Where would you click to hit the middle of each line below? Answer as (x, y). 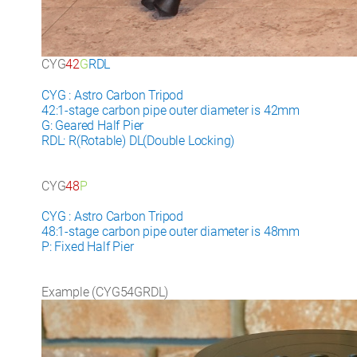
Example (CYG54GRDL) (105, 292)
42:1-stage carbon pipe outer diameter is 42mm (171, 111)
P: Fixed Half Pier (88, 247)
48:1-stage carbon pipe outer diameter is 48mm (171, 232)
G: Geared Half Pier (93, 126)
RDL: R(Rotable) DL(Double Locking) (138, 141)
